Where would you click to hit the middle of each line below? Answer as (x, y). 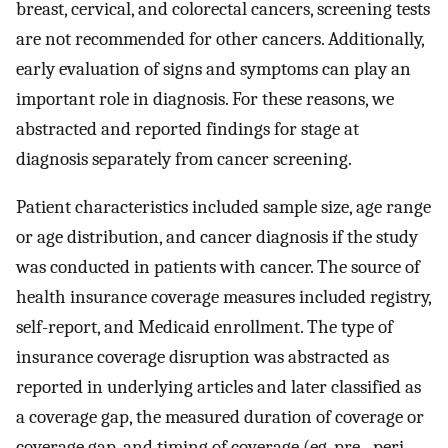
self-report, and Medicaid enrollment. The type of (204, 327)
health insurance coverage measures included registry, (223, 297)
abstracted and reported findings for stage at (187, 128)
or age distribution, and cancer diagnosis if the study (217, 237)
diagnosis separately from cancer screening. (184, 158)
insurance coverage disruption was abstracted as (202, 357)
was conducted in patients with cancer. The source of (218, 267)
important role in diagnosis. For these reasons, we (205, 98)
